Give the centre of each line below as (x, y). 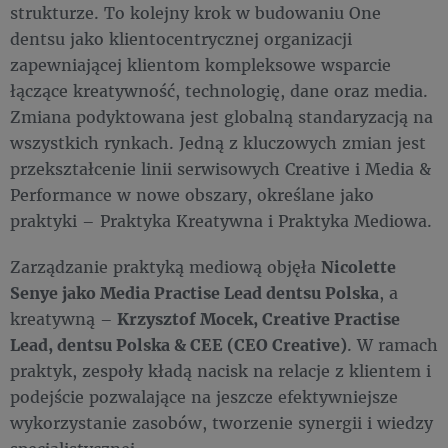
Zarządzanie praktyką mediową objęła (165, 266)
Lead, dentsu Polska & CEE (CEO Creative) (178, 344)
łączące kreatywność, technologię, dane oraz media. (219, 90)
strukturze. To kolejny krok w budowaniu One (195, 12)
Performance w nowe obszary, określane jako (192, 194)
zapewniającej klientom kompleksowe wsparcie (200, 64)
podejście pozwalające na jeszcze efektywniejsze (204, 396)
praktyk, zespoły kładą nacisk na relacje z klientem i (220, 370)
